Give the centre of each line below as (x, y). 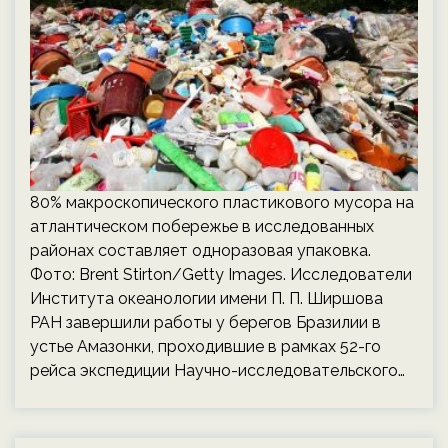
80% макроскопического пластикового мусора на (222, 202)
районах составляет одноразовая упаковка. (200, 250)
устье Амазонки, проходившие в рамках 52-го (205, 346)
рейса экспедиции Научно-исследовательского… (217, 370)
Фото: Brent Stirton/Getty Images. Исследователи (221, 274)
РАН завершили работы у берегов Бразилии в (205, 322)
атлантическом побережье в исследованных (202, 226)
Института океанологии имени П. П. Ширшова (206, 298)
